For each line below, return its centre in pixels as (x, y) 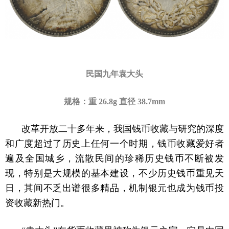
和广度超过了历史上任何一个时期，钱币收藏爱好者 (114, 144)
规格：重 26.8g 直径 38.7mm (114, 102)
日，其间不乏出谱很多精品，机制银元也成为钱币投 (114, 188)
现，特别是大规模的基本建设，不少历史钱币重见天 (114, 174)
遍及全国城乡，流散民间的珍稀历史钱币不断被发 (114, 159)
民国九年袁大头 (114, 74)
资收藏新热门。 (37, 203)
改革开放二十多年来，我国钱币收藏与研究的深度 (123, 129)
